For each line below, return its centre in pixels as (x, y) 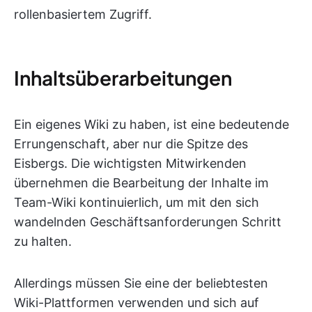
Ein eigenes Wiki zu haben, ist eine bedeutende (151, 124)
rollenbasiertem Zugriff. (83, 14)
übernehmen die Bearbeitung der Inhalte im (141, 183)
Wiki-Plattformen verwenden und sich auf (136, 303)
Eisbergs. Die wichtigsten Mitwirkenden (130, 163)
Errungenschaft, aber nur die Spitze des (131, 144)
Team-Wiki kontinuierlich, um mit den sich (136, 202)
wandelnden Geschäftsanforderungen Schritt (148, 222)
